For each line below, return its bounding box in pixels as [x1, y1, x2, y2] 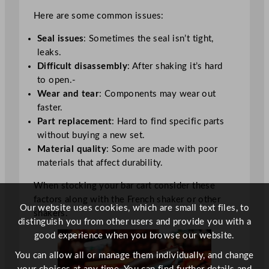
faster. [37, 103, 63, 112]
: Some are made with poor [106, 144, 218, 154]
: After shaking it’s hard [127, 61, 223, 71]
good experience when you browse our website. [34, 231, 235, 240]
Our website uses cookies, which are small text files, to [19, 204, 250, 213]
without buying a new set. [37, 130, 145, 140]
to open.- [37, 75, 76, 85]
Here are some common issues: [34, 11, 164, 20]
